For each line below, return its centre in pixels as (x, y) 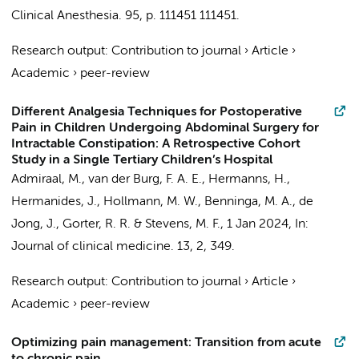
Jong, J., (37, 224)
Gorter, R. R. (97, 224)
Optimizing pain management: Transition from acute (166, 343)
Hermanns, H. (248, 179)
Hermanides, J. (54, 202)
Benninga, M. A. (248, 202)
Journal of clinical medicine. (93, 247)
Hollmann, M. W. (151, 202)
